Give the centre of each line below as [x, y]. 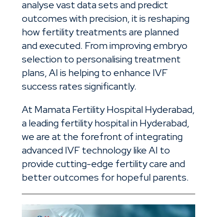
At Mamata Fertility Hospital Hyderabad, [108, 109]
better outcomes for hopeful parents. [105, 177]
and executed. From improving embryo [104, 45]
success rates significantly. [79, 86]
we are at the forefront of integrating [102, 136]
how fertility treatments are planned [100, 32]
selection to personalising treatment [101, 59]
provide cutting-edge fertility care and [103, 163]
